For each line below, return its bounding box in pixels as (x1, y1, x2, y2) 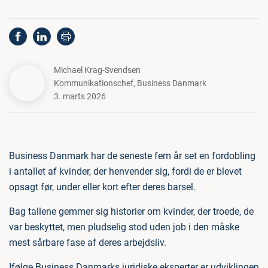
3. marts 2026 (54, 92, 106, 101)
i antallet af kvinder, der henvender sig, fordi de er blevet (9, 166, 242, 177)
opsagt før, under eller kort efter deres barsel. (9, 181, 196, 193)
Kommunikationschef (54, 78, 133, 88)
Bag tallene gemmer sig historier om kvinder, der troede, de (9, 206, 254, 217)
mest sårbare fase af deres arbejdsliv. (9, 237, 166, 248)
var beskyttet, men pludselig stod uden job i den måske (9, 221, 239, 233)
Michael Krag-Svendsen (54, 65, 141, 75)
